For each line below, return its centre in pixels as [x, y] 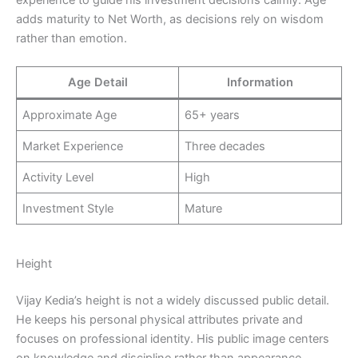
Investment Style [68, 209]
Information [260, 83]
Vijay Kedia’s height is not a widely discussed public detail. [173, 300]
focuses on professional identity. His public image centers [173, 338]
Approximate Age [70, 115]
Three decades [225, 147]
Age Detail [97, 83]
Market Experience [73, 147]
